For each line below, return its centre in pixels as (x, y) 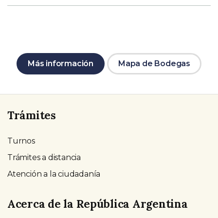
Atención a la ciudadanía (54, 174)
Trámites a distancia (44, 158)
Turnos (21, 141)
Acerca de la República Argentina (98, 203)
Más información (61, 64)
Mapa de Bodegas (154, 64)
